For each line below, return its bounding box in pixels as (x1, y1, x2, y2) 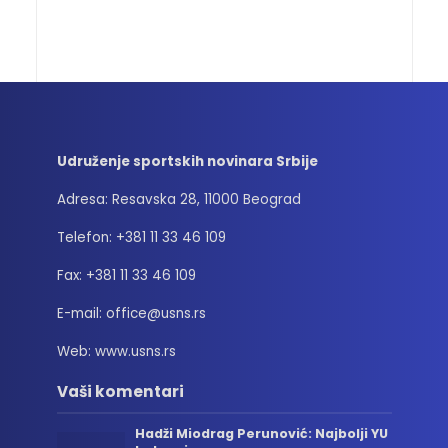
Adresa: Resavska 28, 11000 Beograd (56, 189, 301, 209)
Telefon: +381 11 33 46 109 (56, 227, 226, 247)
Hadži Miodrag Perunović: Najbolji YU (135, 424, 389, 442)
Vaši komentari (56, 380, 184, 402)
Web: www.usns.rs (56, 341, 176, 361)
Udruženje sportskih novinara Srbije (56, 151, 318, 171)
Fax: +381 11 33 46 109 (56, 265, 196, 285)
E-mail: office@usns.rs (56, 303, 206, 323)
